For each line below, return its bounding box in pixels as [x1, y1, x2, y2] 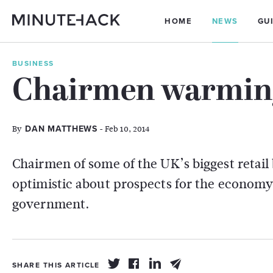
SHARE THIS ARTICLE [12, 261, 100, 269]
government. [12, 195, 90, 213]
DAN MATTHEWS [25, 124, 97, 134]
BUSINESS [12, 59, 54, 68]
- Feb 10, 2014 [97, 123, 150, 135]
